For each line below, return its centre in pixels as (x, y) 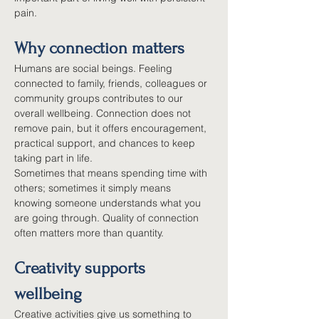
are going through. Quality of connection (108, 218)
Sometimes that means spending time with (112, 173)
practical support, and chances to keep (106, 143)
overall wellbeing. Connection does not (104, 113)
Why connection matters (99, 48)
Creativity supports (82, 268)
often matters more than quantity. (89, 233)
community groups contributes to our (100, 98)
